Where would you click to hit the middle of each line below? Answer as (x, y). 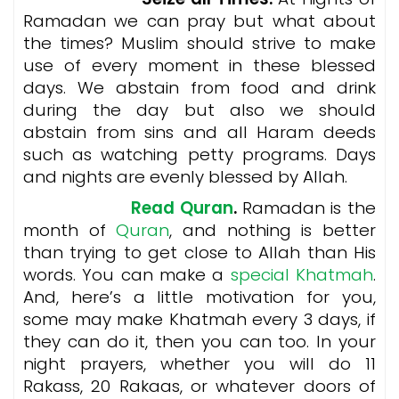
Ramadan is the (309, 208)
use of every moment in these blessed (199, 65)
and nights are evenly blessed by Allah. (185, 177)
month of (70, 230)
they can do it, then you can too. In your (199, 342)
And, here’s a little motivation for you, (199, 297)
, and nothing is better (273, 230)
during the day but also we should (199, 110)
